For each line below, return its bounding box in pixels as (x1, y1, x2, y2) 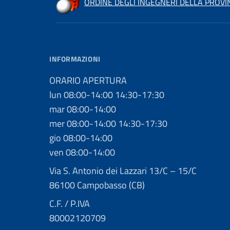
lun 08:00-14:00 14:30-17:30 (49, 88, 164, 102)
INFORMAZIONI (49, 53, 101, 64)
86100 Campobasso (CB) (49, 178, 145, 192)
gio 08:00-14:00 (49, 131, 112, 145)
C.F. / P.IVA (49, 197, 90, 210)
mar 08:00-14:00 (49, 102, 116, 116)
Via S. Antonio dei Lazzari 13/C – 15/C (49, 164, 197, 178)
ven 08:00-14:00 (49, 145, 115, 159)
